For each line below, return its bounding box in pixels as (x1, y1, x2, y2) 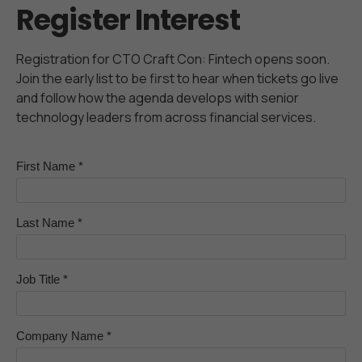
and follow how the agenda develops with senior (16, 89, 299, 107)
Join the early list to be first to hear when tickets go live (16, 69, 339, 87)
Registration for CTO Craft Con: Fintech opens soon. (16, 50, 330, 68)
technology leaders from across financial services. (16, 108, 316, 126)
